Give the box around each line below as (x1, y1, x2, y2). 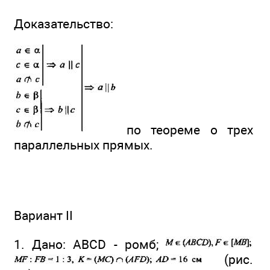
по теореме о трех (116, 122, 253, 137)
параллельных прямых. (14, 137, 153, 152)
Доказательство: (14, 16, 113, 32)
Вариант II (14, 208, 73, 224)
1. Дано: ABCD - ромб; (14, 236, 166, 252)
